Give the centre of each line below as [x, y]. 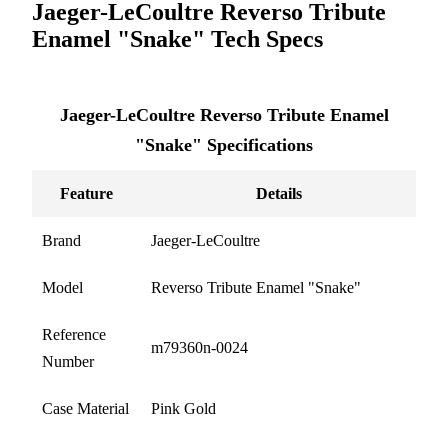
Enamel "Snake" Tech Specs [177, 38]
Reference [74, 334]
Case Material [85, 408]
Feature [86, 193]
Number [68, 361]
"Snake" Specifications [224, 144]
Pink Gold [183, 408]
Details [278, 193]
